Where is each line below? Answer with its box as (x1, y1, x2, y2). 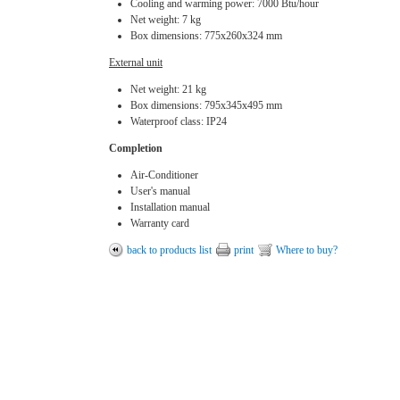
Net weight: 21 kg (130, 83, 206, 96)
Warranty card (130, 217, 189, 229)
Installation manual (130, 201, 210, 213)
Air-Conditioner (130, 169, 201, 181)
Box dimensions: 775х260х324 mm (130, 29, 282, 42)
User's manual (130, 185, 190, 197)
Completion (109, 142, 162, 154)
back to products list (127, 244, 212, 256)
